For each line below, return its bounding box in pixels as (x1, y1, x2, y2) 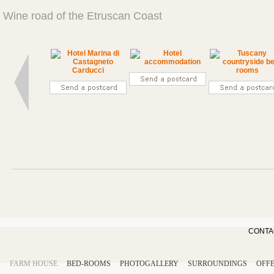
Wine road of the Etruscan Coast (3, 9, 162, 22)
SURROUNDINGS (188, 259, 247, 268)
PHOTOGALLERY (120, 259, 179, 268)
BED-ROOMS (67, 259, 111, 268)
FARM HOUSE (10, 259, 57, 268)
